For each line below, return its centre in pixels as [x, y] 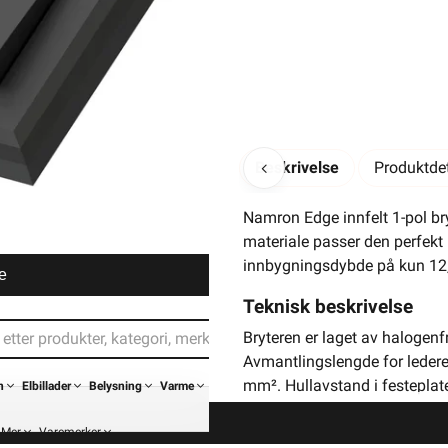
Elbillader [46, 386]
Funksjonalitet [303, 426]
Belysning [115, 386]
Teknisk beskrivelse [328, 306]
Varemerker [70, 432]
